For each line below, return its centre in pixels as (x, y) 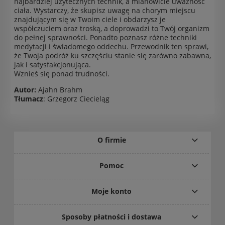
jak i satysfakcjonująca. (52, 64)
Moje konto (112, 191)
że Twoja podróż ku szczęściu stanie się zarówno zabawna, (113, 55)
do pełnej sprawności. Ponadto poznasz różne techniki (105, 37)
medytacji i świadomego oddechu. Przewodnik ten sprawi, (111, 46)
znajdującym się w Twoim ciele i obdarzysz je (90, 19)
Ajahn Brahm (59, 89)
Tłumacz (29, 98)
